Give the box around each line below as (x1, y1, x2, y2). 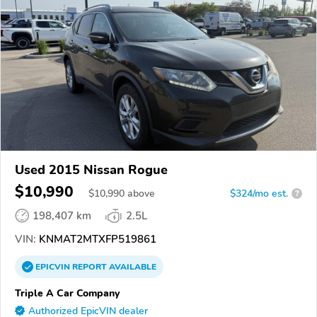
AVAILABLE (107, 260, 156, 272)
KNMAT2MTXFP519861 (36, 231, 156, 246)
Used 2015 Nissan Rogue (15, 161, 168, 178)
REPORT (72, 260, 107, 272)
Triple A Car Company (15, 285, 120, 300)
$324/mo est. (230, 186, 288, 200)
